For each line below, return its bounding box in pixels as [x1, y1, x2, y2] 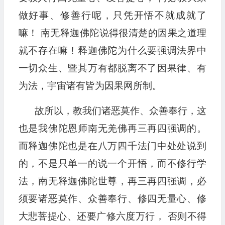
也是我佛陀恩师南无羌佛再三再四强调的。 [18, 123, 206, 134]
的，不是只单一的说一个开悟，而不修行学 [18, 158, 206, 169]
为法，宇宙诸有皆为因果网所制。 [18, 80, 162, 91]
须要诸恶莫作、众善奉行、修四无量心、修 [18, 193, 206, 204]
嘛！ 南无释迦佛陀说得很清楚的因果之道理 [18, 28, 206, 38]
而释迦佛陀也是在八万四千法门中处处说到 [18, 141, 206, 151]
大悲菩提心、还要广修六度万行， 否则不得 [18, 211, 206, 221]
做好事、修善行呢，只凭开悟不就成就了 [18, 10, 206, 21]
